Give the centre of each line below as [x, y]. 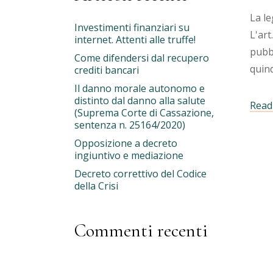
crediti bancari [107, 70]
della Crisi [96, 186]
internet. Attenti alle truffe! [135, 40]
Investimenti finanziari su [132, 27]
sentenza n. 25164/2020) [130, 125]
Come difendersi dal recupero [142, 58]
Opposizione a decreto [126, 143]
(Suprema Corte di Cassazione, [144, 113]
